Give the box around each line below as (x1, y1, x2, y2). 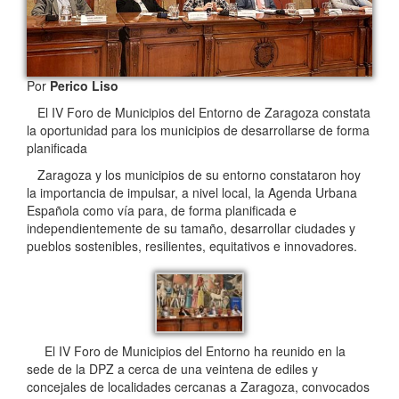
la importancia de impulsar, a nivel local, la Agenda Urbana (27, 183, 357, 201)
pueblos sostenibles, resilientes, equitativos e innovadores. (27, 236, 357, 255)
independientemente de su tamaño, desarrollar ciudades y (27, 218, 355, 237)
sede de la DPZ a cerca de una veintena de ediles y (27, 360, 318, 379)
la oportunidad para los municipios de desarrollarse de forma (27, 120, 370, 139)
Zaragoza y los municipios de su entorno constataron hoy (27, 165, 361, 183)
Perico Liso (50, 76, 118, 94)
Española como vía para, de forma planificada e (27, 200, 297, 219)
